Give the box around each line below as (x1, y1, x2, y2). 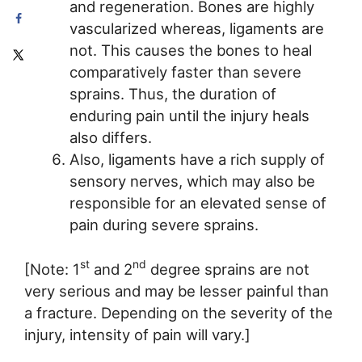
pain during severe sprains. (69, 216, 259, 234)
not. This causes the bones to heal (69, 41, 312, 60)
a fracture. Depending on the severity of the (24, 303, 333, 322)
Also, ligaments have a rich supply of (69, 150, 325, 169)
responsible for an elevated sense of (69, 194, 326, 213)
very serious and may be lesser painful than (24, 281, 329, 300)
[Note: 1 (24, 259, 80, 278)
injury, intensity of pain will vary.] (24, 325, 250, 343)
